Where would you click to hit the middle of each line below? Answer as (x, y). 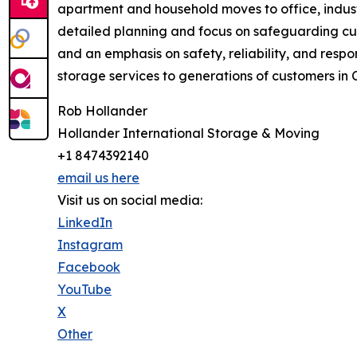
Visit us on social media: (130, 200)
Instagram (90, 244)
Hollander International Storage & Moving (188, 133)
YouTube (84, 289)
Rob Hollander (102, 110)
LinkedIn (85, 222)
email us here (98, 177)
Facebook (89, 267)
